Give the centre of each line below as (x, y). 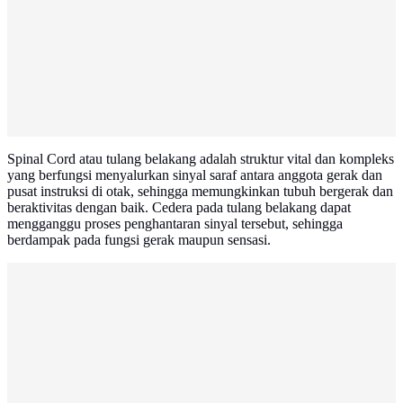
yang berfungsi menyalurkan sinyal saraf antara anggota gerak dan (195, 175)
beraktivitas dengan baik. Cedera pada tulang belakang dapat (179, 208)
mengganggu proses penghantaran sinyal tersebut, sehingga (175, 224)
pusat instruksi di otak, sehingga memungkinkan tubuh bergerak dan (200, 192)
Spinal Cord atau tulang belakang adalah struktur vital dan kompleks (201, 159)
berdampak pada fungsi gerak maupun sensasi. (139, 240)
